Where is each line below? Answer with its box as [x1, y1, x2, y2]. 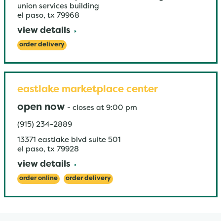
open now [17, 103, 65, 112]
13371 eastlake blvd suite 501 [17, 137, 121, 144]
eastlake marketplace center [17, 85, 158, 94]
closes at [72, 105, 104, 111]
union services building [17, 3, 99, 10]
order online [19, 176, 58, 182]
